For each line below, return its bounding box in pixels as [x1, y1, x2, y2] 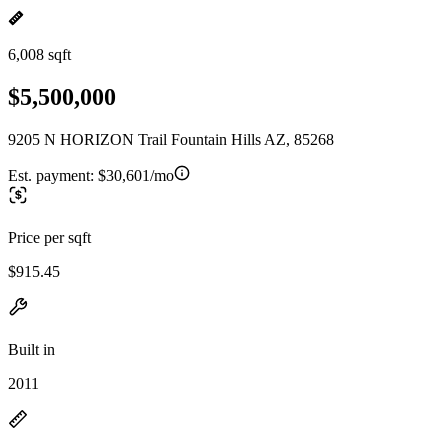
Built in [8, 340, 55, 358]
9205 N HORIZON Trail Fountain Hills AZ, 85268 [8, 130, 334, 148]
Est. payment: [8, 166, 98, 184]
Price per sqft [8, 228, 91, 246]
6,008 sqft [8, 46, 71, 63]
